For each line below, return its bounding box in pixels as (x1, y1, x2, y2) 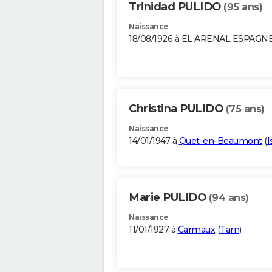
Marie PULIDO (129, 191, 209, 205)
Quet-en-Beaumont (178, 135, 262, 147)
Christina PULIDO (129, 102, 226, 116)
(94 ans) (208, 192, 249, 204)
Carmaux (177, 224, 215, 236)
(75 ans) (225, 103, 265, 115)
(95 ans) (223, 1, 262, 13)
